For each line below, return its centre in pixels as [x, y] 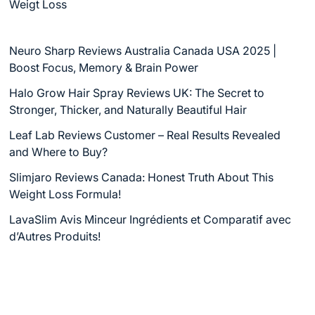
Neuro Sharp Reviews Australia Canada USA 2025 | [143, 51]
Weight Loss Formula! [65, 194]
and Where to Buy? [58, 152]
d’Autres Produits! [55, 236]
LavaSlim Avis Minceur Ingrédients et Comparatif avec [150, 219]
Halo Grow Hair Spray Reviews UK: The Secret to [137, 93]
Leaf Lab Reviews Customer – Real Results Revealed [145, 135]
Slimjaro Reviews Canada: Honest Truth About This [141, 177]
